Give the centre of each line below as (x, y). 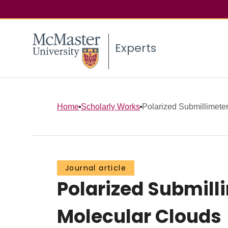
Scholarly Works (110, 106)
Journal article (96, 168)
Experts (136, 48)
